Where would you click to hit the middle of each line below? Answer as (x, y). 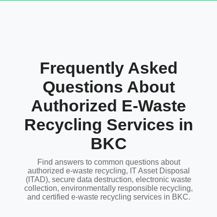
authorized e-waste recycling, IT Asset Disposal (108, 171)
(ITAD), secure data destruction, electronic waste (108, 179)
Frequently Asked (108, 68)
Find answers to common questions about (108, 162)
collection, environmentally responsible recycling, (108, 188)
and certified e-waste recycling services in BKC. (108, 197)
